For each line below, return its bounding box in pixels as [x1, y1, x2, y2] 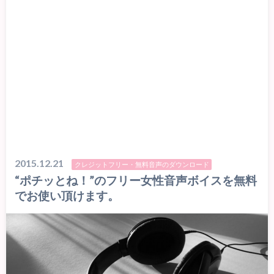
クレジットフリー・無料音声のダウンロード [74, 160, 209, 169]
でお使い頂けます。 [15, 188, 120, 203]
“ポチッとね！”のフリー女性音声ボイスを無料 [15, 173, 257, 188]
